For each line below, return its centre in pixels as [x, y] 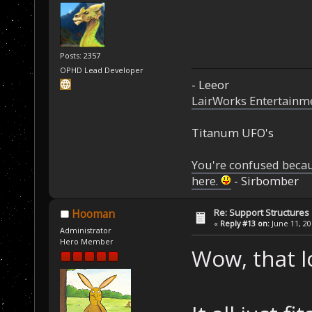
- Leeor [210, 85]
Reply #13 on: [245, 224]
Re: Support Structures [262, 213]
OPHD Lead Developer [102, 70]
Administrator [86, 230]
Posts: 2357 [80, 55]
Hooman [93, 214]
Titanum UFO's [232, 133]
